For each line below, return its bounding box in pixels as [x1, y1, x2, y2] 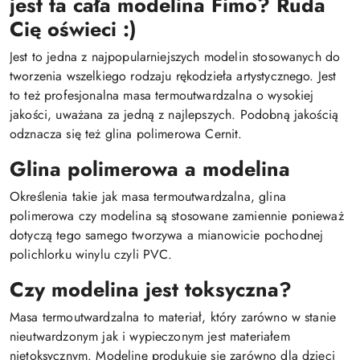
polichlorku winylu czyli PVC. [10, 245, 173, 264]
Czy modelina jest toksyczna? [10, 275, 292, 304]
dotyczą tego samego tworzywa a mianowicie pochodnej [10, 226, 324, 244]
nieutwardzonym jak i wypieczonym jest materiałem [10, 327, 290, 346]
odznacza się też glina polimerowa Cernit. [10, 125, 243, 143]
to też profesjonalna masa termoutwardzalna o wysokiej [10, 86, 314, 104]
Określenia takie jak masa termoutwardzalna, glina [10, 187, 286, 206]
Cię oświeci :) [10, 14, 137, 43]
